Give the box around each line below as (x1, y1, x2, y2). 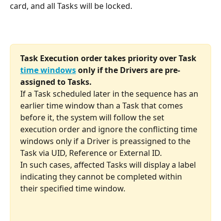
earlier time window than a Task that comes (20, 100, 185, 111)
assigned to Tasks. (20, 76, 92, 87)
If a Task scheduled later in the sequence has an (20, 88, 200, 99)
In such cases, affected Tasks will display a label (20, 159, 198, 170)
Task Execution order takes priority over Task (20, 52, 198, 64)
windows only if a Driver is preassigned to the (20, 135, 192, 147)
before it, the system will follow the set (20, 111, 166, 123)
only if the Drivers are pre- (76, 64, 180, 75)
